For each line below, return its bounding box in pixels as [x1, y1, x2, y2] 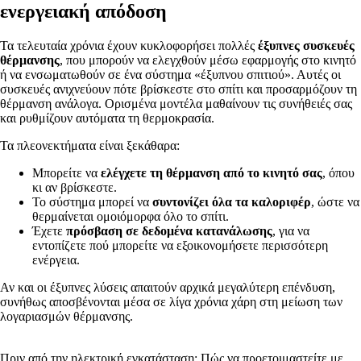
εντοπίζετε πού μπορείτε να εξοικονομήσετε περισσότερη [32, 239, 328, 253]
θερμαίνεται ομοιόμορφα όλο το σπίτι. [32, 210, 229, 224]
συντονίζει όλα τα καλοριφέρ [152, 195, 311, 210]
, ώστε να [311, 195, 359, 210]
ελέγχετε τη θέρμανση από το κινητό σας [101, 166, 322, 180]
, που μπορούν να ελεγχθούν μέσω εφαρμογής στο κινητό [60, 53, 356, 68]
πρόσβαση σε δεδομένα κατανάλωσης [66, 224, 272, 239]
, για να [272, 224, 309, 239]
